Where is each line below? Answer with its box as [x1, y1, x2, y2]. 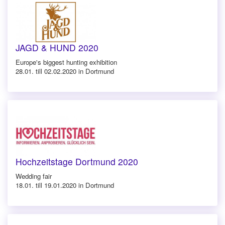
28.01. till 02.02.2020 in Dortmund [16, 66, 114, 76]
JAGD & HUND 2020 [16, 41, 98, 54]
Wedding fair [16, 171, 52, 181]
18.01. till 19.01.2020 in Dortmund [16, 180, 114, 190]
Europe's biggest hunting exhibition [16, 57, 117, 67]
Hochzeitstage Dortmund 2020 [16, 155, 138, 168]
